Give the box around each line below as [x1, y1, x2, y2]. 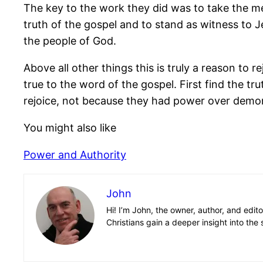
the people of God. [23, 34, 116, 47]
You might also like [23, 121, 116, 134]
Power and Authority [23, 148, 126, 161]
